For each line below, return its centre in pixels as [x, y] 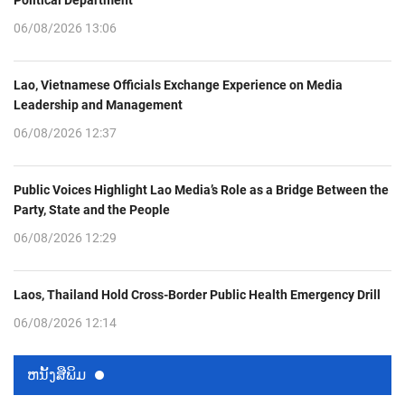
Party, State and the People [92, 209]
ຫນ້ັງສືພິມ [57, 373]
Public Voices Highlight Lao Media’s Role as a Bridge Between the [201, 189]
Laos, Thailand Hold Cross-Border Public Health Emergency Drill [197, 294]
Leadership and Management [98, 104]
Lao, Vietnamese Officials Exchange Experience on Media [178, 85]
